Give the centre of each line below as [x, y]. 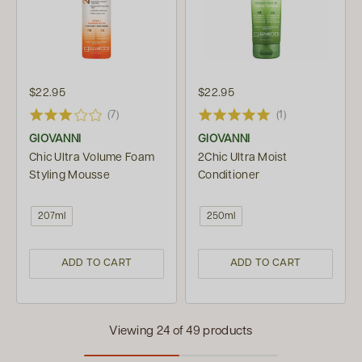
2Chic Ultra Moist [243, 158]
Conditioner [229, 176]
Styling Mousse [69, 176]
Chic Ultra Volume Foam [92, 158]
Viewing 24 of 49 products [181, 330]
